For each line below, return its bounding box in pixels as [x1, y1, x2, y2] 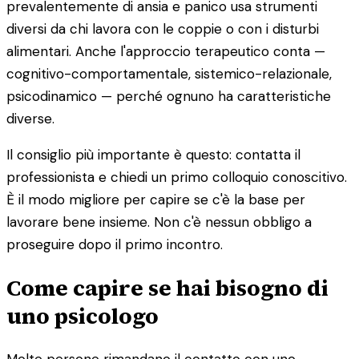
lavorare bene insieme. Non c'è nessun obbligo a [6, 212, 312, 231]
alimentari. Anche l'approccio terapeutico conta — [6, 42, 325, 60]
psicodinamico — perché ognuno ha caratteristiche [6, 87, 331, 105]
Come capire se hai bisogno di [6, 272, 329, 303]
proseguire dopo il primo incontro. [6, 235, 223, 253]
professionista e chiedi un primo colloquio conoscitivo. [6, 167, 347, 186]
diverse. [6, 109, 54, 127]
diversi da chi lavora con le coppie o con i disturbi [6, 19, 319, 38]
